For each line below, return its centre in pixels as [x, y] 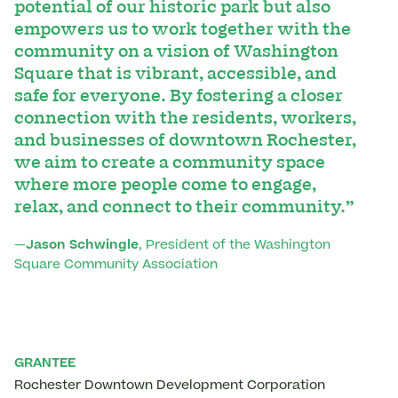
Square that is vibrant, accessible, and [175, 74]
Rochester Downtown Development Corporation [170, 386]
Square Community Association [116, 265]
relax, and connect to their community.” [184, 207]
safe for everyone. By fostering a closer [179, 96]
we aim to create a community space [170, 163]
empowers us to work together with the [183, 29]
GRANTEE [45, 364]
